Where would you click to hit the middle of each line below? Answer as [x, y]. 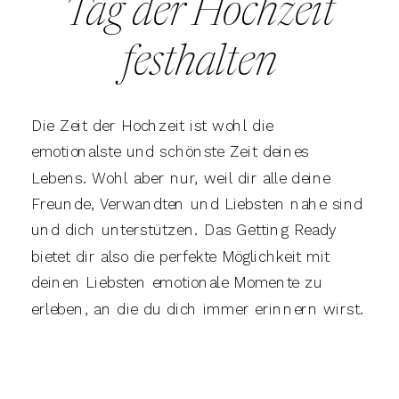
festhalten [199, 63]
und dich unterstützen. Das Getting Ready [184, 230]
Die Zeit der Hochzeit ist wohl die [152, 126]
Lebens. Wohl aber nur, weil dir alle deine [181, 178]
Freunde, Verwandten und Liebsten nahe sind [197, 204]
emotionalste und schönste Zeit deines [171, 152]
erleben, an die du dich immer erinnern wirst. [198, 309]
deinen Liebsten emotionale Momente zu [177, 283]
